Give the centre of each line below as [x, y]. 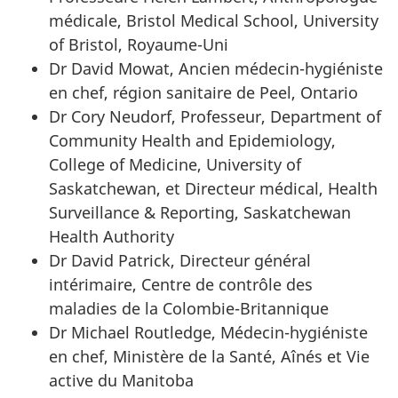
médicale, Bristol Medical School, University [214, 21]
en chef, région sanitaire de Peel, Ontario [203, 93]
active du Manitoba [121, 381]
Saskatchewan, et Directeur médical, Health [213, 189]
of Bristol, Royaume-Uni [139, 45]
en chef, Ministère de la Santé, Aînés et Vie [209, 357]
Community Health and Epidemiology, [192, 141]
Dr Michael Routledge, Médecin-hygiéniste [208, 333]
